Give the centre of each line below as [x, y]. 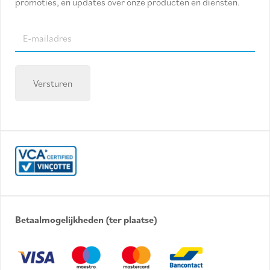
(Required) [35, 67]
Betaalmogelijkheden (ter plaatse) [86, 219]
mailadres [35, 50]
